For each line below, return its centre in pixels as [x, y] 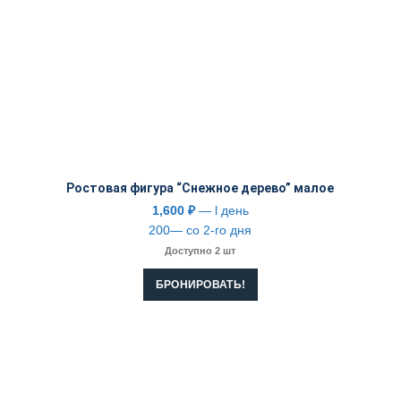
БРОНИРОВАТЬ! [200, 285]
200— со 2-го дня [200, 230]
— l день [222, 211]
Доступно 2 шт [200, 251]
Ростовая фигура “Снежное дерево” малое [200, 188]
